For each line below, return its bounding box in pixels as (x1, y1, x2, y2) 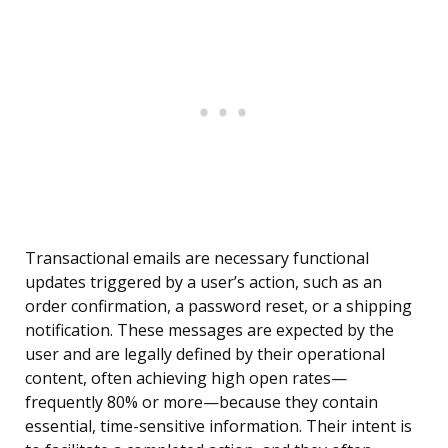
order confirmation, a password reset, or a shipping (25, 295, 412, 318)
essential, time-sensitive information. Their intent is (25, 415, 412, 438)
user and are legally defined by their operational (25, 343, 385, 366)
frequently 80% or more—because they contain (25, 391, 378, 414)
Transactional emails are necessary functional (25, 247, 369, 270)
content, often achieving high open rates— (25, 367, 347, 390)
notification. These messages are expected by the (25, 319, 394, 342)
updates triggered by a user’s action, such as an (25, 271, 382, 294)
